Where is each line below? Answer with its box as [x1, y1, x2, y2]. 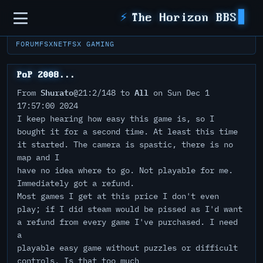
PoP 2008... [17, 70, 75, 80]
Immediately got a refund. [17, 178, 134, 188]
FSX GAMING [68, 39, 114, 48]
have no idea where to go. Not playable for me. [17, 165, 233, 176]
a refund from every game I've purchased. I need [17, 217, 238, 227]
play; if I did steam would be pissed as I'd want [17, 204, 242, 214]
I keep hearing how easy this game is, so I [17, 113, 214, 124]
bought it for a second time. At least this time [17, 126, 238, 137]
